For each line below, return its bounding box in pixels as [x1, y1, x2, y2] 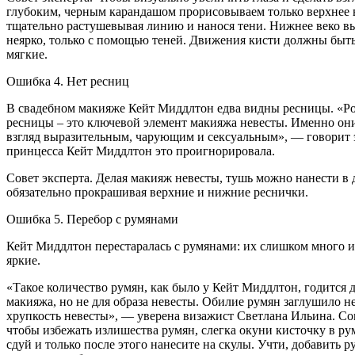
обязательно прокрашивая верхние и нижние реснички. [6, 185, 308, 199]
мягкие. [6, 47, 48, 61]
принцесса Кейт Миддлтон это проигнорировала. [6, 143, 275, 158]
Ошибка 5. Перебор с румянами [6, 212, 178, 226]
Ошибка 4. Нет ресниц [6, 74, 129, 88]
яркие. [6, 253, 40, 267]
